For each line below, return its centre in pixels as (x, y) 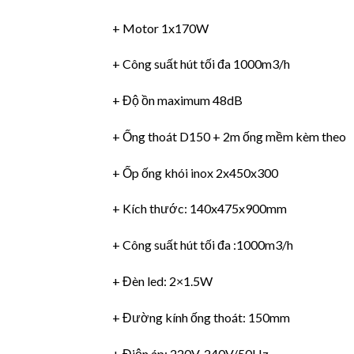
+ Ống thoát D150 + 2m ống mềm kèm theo (229, 136)
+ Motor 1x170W (160, 28)
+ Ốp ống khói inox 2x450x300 (195, 172)
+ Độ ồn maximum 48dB (177, 100)
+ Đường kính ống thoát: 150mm (201, 317)
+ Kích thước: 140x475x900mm (200, 209)
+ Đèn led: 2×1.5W (162, 281)
